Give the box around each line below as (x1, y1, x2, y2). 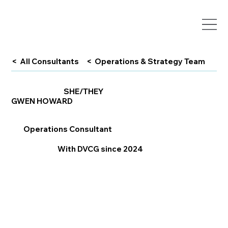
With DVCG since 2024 (57, 144, 143, 154)
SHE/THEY (64, 86, 104, 96)
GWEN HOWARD (11, 96, 73, 106)
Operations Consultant (23, 124, 112, 134)
